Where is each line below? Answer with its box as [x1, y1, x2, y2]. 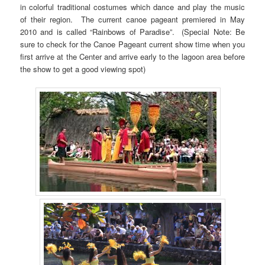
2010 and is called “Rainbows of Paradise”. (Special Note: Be [20, 25, 245, 37]
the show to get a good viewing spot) [20, 63, 146, 75]
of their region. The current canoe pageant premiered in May [20, 13, 245, 25]
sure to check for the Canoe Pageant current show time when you [20, 38, 245, 50]
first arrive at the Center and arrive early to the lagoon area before [20, 50, 245, 62]
